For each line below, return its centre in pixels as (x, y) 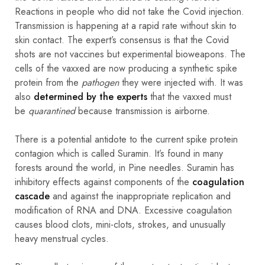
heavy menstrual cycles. (62, 238)
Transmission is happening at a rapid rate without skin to (126, 25)
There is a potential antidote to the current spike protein (126, 139)
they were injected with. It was (181, 82)
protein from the (48, 82)
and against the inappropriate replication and (140, 196)
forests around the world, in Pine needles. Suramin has (125, 167)
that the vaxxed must (189, 96)
